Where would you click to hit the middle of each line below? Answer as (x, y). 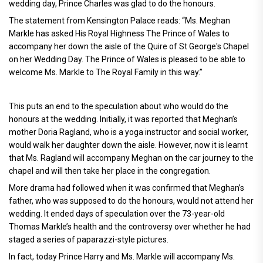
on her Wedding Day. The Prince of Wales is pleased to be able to (127, 59)
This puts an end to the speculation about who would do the (119, 106)
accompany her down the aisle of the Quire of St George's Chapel (129, 46)
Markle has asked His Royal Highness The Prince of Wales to (119, 33)
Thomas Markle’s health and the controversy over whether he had (130, 227)
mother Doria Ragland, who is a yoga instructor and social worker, (129, 132)
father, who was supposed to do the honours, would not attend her (131, 201)
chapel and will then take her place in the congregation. (110, 171)
